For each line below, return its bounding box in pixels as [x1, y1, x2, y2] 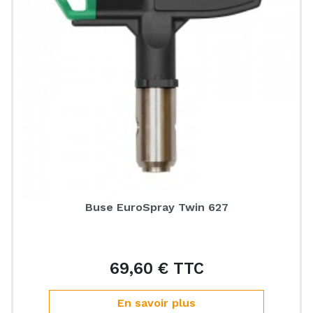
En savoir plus [117, 296, 196, 310]
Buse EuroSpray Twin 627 [85, 201, 228, 214]
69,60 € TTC [109, 259, 204, 277]
